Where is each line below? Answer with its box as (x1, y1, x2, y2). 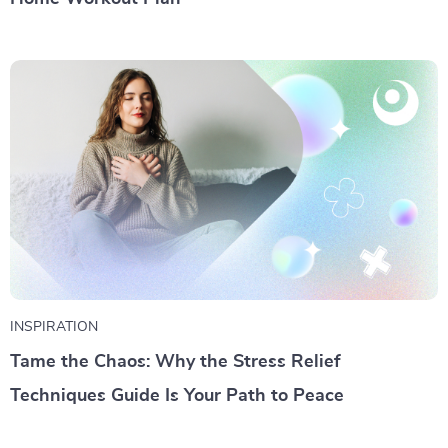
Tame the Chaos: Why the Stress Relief (10, 353, 340, 372)
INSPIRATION (10, 320, 98, 335)
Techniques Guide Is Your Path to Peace (10, 387, 344, 406)
